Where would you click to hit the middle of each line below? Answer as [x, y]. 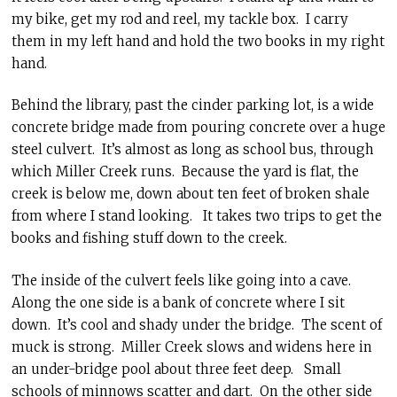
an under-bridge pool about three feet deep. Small [176, 369]
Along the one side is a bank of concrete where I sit [178, 302]
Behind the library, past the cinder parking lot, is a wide [192, 105]
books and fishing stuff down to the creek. [149, 238]
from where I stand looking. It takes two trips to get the [196, 216]
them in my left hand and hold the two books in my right [198, 41]
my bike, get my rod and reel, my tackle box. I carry [179, 19]
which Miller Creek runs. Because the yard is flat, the [185, 171]
